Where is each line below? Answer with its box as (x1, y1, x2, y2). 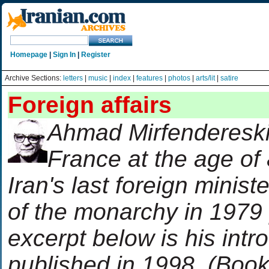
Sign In (53, 50, 76, 59)
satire (220, 74, 238, 82)
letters (63, 74, 83, 82)
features (136, 74, 163, 82)
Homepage (10, 50, 47, 59)
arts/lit (196, 74, 215, 82)
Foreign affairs (8, 92, 172, 118)
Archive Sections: (5, 74, 63, 82)
